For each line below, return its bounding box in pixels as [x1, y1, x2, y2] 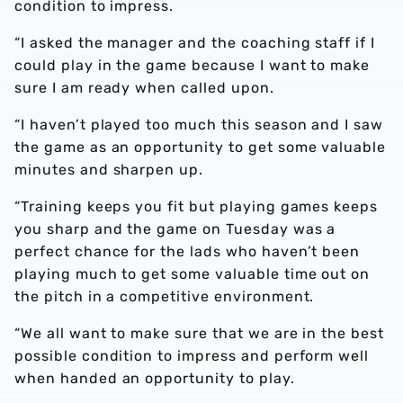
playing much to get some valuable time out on [14, 265, 371, 282]
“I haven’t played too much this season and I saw [14, 116, 384, 133]
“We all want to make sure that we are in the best [14, 325, 385, 342]
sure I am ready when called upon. [14, 79, 274, 96]
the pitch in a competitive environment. [14, 288, 315, 305]
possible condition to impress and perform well [14, 347, 370, 364]
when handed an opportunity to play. [14, 370, 295, 387]
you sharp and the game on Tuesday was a [14, 220, 336, 237]
